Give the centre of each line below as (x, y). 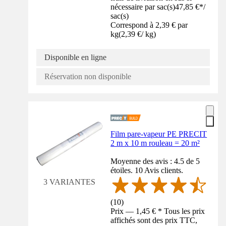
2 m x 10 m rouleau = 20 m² (155, 143)
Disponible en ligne (75, 58)
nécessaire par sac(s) (143, 7)
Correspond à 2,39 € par (149, 25)
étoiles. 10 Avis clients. (147, 171)
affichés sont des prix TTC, (154, 220)
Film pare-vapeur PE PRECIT (159, 134)
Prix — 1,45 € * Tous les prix (158, 211)
